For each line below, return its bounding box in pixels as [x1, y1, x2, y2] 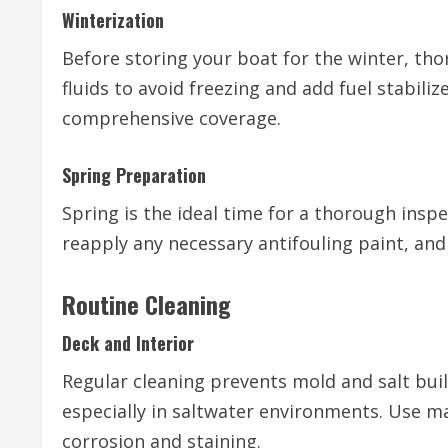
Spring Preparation [62, 162, 206, 189]
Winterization [62, 7, 164, 34]
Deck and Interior [62, 330, 194, 357]
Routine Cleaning [62, 286, 231, 323]
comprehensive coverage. [62, 106, 281, 131]
